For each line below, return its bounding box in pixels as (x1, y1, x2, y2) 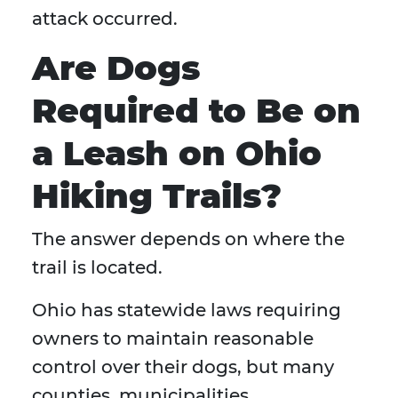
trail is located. (32, 257, 163, 279)
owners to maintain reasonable (32, 328, 314, 350)
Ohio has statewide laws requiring (32, 299, 341, 322)
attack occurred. (32, 8, 178, 30)
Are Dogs (32, 47, 200, 90)
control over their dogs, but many (32, 356, 334, 378)
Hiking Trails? (32, 175, 282, 218)
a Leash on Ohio (32, 132, 322, 175)
